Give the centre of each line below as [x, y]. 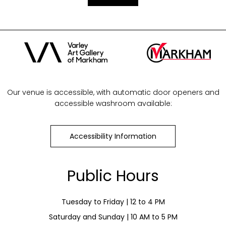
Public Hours [113, 176]
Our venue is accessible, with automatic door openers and [113, 93]
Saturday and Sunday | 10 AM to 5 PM [113, 217]
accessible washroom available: [113, 104]
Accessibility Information [113, 136]
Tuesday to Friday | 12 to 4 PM [113, 202]
